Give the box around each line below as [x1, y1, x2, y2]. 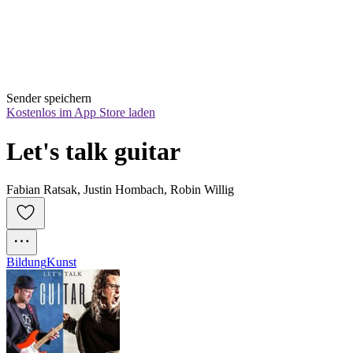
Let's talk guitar [6, 136, 180, 165]
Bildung [6, 255, 46, 269]
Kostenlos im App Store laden [6, 106, 155, 120]
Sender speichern [6, 91, 91, 106]
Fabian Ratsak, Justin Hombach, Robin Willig [6, 183, 234, 197]
